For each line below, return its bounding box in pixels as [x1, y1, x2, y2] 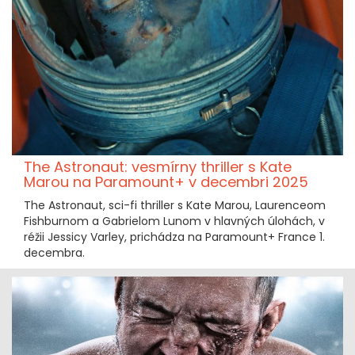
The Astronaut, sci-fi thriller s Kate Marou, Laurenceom [24, 197, 326, 214]
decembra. [24, 245, 85, 261]
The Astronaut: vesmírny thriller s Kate [24, 157, 292, 177]
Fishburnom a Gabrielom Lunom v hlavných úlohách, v [24, 213, 325, 230]
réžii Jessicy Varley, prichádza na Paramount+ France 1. [24, 229, 325, 246]
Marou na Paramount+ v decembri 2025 [24, 172, 308, 193]
